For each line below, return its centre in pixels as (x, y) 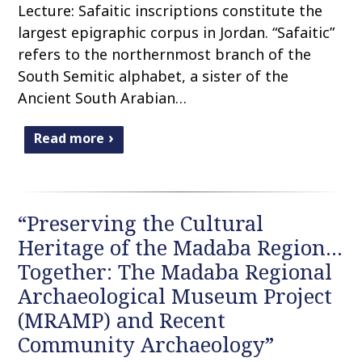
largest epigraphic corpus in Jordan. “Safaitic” (177, 33)
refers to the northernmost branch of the (165, 55)
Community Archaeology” (146, 345)
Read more (69, 139)
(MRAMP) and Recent (122, 321)
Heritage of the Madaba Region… (181, 248)
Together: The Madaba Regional (175, 272)
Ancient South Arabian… (103, 98)
